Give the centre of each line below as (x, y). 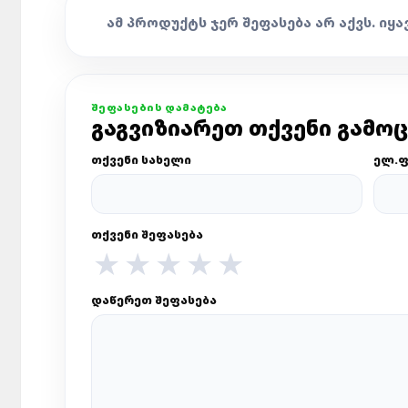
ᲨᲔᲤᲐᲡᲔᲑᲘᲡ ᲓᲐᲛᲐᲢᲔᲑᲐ (159, 107)
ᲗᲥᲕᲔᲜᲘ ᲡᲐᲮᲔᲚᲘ (141, 160)
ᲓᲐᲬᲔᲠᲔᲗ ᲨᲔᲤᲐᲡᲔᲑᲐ (154, 300)
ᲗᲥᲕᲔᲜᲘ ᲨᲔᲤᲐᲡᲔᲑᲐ (147, 235)
